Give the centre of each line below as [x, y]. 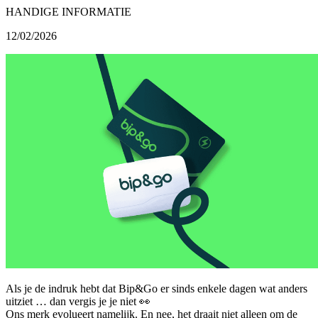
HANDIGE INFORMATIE [68, 11]
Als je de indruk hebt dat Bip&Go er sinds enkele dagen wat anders [157, 289]
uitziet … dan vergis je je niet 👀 [79, 302]
